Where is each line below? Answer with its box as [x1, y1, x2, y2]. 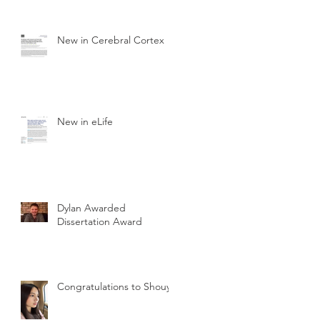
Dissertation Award [57, 215, 142, 229]
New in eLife [57, 115, 113, 129]
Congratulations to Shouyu [57, 280, 176, 294]
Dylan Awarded [57, 201, 126, 215]
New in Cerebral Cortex [57, 34, 164, 47]
